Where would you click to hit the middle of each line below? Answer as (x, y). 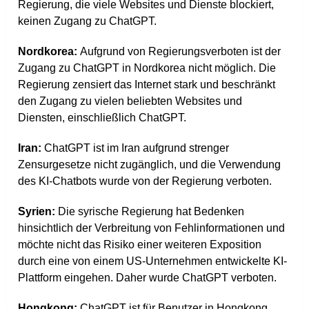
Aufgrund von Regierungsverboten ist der (181, 52)
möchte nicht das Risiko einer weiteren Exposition (140, 245)
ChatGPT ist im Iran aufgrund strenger (137, 148)
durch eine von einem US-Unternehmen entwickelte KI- (153, 261)
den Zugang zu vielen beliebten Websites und (130, 101)
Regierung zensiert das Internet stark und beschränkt (147, 85)
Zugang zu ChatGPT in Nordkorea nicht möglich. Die (147, 68)
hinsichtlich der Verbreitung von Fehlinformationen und (152, 228)
